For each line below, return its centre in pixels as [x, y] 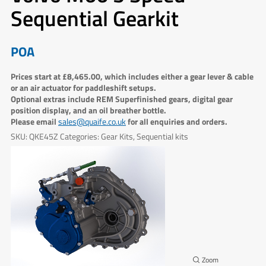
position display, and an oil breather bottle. [88, 110]
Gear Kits [117, 137]
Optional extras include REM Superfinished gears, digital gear [122, 99]
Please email [34, 121]
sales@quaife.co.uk [92, 121]
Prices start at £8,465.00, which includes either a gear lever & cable [132, 76]
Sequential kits [162, 137]
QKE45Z [44, 137]
